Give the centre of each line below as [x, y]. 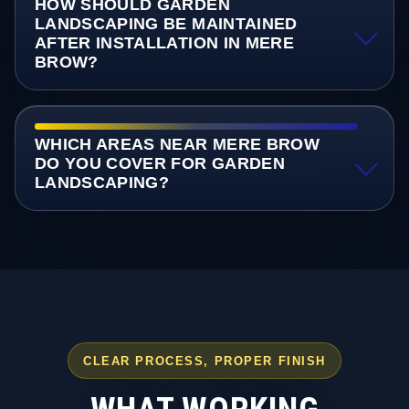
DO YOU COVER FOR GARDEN [160, 164]
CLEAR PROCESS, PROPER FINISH [204, 361]
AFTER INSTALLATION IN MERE [164, 43]
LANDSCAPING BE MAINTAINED [166, 24]
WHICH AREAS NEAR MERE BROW [177, 145]
